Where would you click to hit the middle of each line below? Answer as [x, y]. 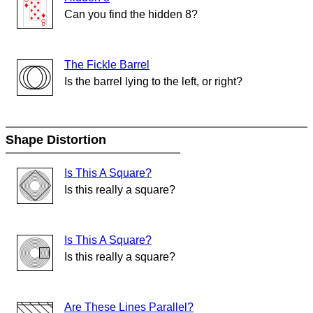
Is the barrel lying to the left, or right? [153, 82]
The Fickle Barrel [107, 65]
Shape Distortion [58, 140]
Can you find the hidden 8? [131, 15]
